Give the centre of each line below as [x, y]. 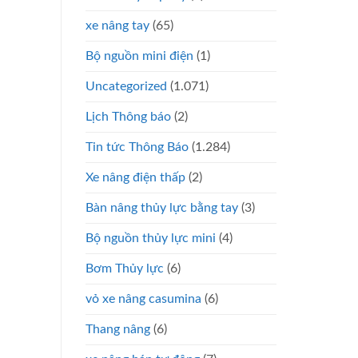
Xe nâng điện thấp [135, 177]
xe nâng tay [117, 25]
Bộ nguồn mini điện [139, 56]
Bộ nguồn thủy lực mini [151, 238]
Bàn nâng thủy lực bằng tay [162, 207]
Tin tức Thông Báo [137, 147]
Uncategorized [126, 86]
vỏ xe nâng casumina [143, 298]
